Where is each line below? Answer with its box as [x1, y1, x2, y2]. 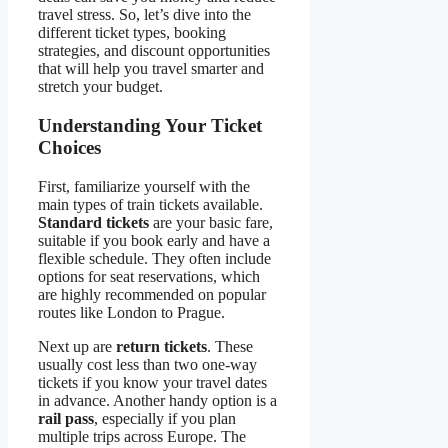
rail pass [38, 409, 94, 427]
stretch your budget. [38, 78, 163, 96]
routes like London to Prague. [38, 303, 225, 321]
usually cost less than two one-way [38, 355, 257, 373]
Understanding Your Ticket [38, 114, 262, 136]
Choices [38, 136, 101, 158]
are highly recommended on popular [38, 285, 266, 303]
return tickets [116, 337, 207, 355]
